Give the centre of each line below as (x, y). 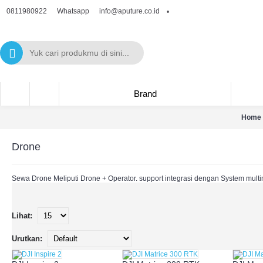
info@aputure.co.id (129, 11)
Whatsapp (73, 11)
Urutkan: (27, 239)
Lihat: (22, 216)
